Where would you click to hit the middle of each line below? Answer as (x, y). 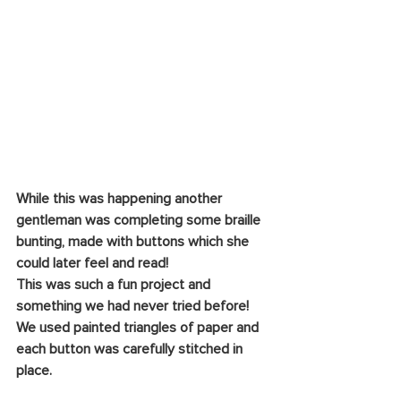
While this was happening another (121, 198)
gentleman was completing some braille (140, 220)
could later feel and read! (92, 263)
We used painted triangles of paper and (139, 327)
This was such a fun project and (115, 284)
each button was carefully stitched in (131, 349)
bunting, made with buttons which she (134, 241)
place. (34, 370)
